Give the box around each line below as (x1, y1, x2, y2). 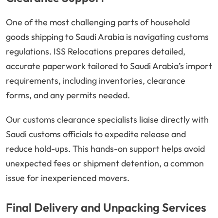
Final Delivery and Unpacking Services (6, 200, 206, 215)
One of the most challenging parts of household (6, 17, 190, 28)
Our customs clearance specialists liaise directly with (6, 114, 209, 126)
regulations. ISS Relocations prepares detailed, (6, 46, 185, 57)
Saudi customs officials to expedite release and (6, 128, 186, 140)
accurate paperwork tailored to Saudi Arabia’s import (6, 60, 212, 72)
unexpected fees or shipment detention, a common (6, 158, 204, 169)
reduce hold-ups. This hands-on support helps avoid (6, 143, 205, 155)
